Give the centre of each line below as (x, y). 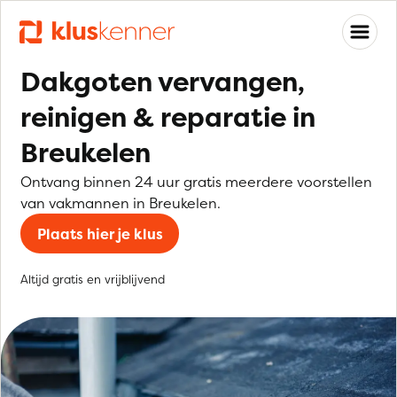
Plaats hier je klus (100, 234)
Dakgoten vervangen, (163, 82)
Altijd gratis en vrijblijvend (93, 279)
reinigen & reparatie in (168, 117)
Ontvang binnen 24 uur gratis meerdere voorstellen (196, 182)
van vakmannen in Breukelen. (121, 203)
